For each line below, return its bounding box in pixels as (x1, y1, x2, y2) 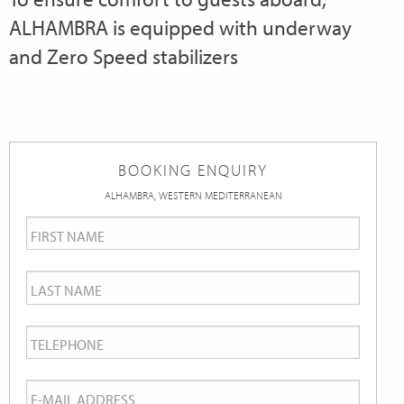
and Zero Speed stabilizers (9, 43, 238, 70)
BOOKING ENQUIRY (118, 159, 268, 180)
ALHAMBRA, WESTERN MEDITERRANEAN (104, 188, 282, 202)
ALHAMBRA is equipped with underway (9, 14, 352, 41)
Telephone (26, 325, 125, 353)
